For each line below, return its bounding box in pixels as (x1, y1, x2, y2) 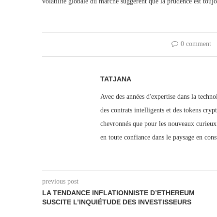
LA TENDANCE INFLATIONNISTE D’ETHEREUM (42, 189, 195, 197)
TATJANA (100, 75, 131, 83)
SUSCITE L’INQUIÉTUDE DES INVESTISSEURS (42, 198, 191, 206)
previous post (42, 178, 78, 185)
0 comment (181, 40, 212, 47)
